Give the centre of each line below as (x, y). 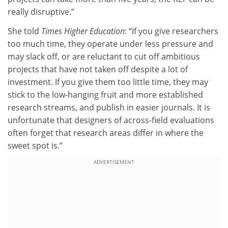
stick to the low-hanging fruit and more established (105, 94)
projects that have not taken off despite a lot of (98, 69)
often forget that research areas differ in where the (106, 133)
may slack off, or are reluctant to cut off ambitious (104, 56)
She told (24, 31)
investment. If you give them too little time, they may (108, 82)
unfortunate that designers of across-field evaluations (111, 120)
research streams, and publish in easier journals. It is (109, 107)
